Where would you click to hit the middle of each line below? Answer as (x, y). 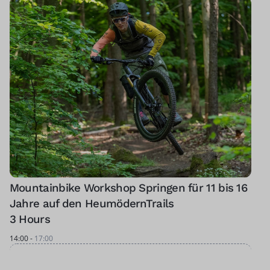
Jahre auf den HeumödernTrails (92, 204)
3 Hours (30, 220)
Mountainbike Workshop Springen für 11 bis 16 (128, 188)
